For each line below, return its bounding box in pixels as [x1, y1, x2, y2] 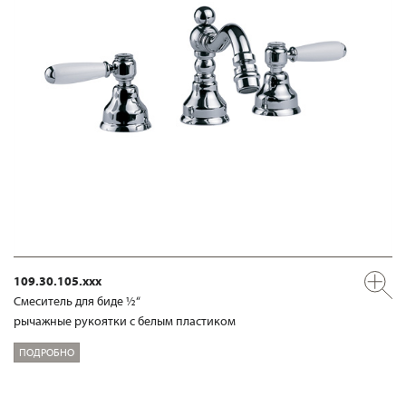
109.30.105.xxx [14, 273, 101, 289]
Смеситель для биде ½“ [14, 293, 140, 309]
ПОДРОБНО [19, 344, 74, 359]
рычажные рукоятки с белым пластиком [14, 313, 236, 329]
